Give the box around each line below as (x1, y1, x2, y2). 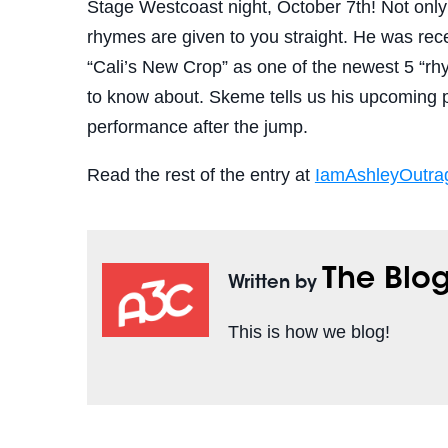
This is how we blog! (228, 322, 391, 343)
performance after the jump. (86, 117, 308, 138)
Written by (228, 275, 323, 294)
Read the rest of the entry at (86, 165, 315, 186)
